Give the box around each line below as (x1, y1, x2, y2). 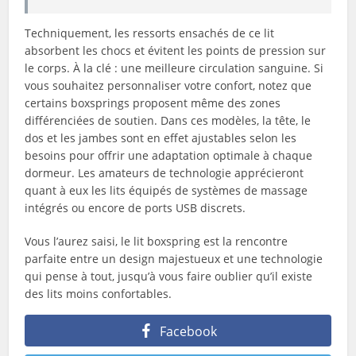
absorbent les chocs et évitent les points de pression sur (25, 42, 327, 58)
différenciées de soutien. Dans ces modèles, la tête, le (25, 112, 311, 128)
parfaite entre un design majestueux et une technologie (25, 250, 323, 266)
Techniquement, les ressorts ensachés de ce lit (25, 25, 275, 41)
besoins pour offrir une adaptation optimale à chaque (25, 147, 313, 163)
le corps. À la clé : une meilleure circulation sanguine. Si (25, 60, 324, 75)
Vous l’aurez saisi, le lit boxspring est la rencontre (25, 233, 288, 249)
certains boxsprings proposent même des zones (25, 95, 281, 110)
